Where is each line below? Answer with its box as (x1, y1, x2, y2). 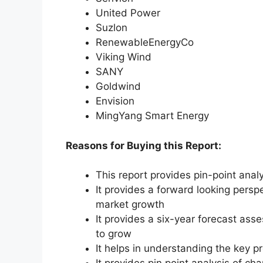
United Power (96, 7, 160, 19)
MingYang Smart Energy (96, 110, 209, 122)
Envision (96, 95, 134, 107)
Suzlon (96, 22, 127, 34)
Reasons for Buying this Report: (66, 139, 221, 151)
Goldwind (96, 80, 141, 93)
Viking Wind (96, 51, 151, 63)
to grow (96, 228, 131, 240)
